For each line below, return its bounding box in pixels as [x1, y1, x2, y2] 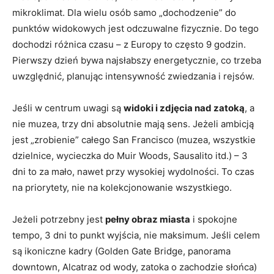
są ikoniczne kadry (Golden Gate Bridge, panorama [12, 245, 231, 257]
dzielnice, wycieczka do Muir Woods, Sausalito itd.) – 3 [12, 149, 248, 161]
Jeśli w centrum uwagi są [12, 102, 124, 114]
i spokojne [190, 213, 237, 225]
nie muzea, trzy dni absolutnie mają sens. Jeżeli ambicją [12, 117, 254, 130]
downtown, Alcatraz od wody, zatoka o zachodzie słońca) [12, 261, 257, 273]
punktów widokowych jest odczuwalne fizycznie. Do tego [12, 22, 259, 34]
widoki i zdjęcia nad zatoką [124, 102, 245, 114]
